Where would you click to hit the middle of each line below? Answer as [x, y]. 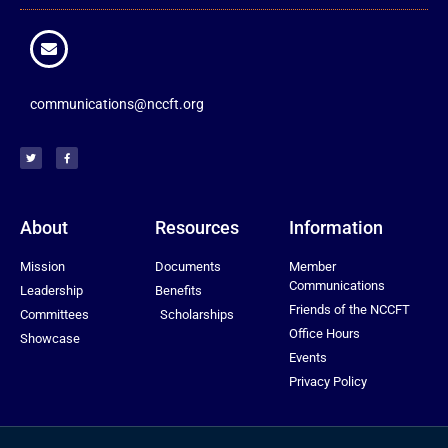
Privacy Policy [328, 381]
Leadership [51, 290]
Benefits [178, 290]
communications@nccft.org [117, 103]
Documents [187, 266]
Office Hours [325, 333]
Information [336, 227]
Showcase [50, 338]
